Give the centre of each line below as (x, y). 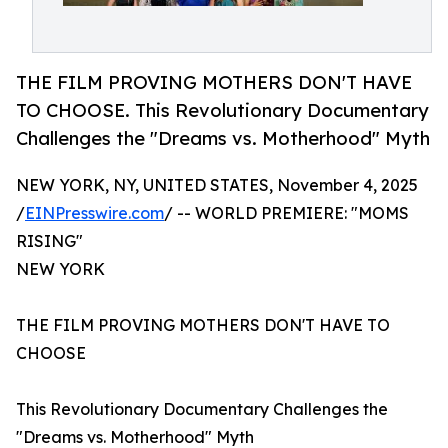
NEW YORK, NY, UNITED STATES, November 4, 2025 (217, 185)
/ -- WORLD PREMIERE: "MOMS (286, 213)
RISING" (49, 241)
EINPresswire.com (94, 213)
